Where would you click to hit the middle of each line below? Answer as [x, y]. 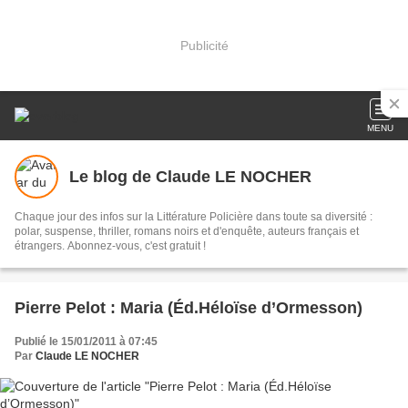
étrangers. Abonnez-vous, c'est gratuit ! [110, 246]
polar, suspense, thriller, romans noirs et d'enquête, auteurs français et [187, 231]
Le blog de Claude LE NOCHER [190, 176]
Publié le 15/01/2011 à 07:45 [86, 342]
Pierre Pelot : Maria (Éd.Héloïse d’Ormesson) [189, 308]
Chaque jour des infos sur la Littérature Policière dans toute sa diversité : [194, 217]
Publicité [204, 45]
